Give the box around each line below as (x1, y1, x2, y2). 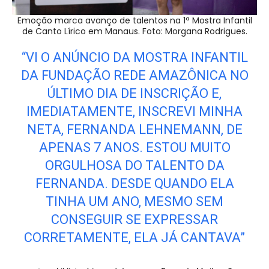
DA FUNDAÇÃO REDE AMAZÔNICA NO (20, 67, 249, 83)
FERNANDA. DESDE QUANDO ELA (35, 175, 234, 191)
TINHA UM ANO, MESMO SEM (46, 193, 223, 209)
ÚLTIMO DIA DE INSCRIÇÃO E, (47, 85, 222, 101)
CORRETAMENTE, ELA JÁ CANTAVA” (24, 229, 245, 245)
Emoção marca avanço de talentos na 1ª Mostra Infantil (17, 14, 252, 26)
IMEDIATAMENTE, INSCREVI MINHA (26, 103, 243, 119)
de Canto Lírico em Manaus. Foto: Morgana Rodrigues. (22, 25, 247, 37)
